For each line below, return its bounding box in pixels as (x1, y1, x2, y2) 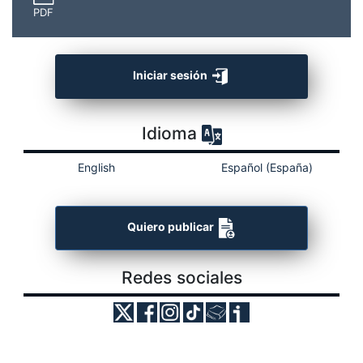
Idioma (141, 123, 202, 144)
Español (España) (220, 160, 313, 175)
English (78, 160, 115, 175)
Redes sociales (121, 267, 242, 288)
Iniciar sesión (133, 68, 210, 83)
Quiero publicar (126, 220, 216, 234)
